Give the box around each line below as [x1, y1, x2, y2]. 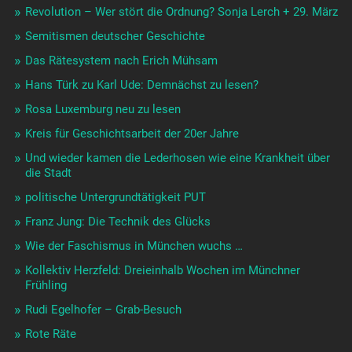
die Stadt [24, 166, 71, 181]
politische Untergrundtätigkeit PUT [24, 190, 206, 205]
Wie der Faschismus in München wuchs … [24, 239, 243, 254]
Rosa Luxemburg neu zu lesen [24, 102, 181, 117]
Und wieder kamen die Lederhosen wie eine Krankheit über [24, 151, 330, 166]
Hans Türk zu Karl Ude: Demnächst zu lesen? [24, 78, 258, 93]
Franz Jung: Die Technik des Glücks [24, 214, 211, 229]
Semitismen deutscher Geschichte [24, 29, 205, 44]
